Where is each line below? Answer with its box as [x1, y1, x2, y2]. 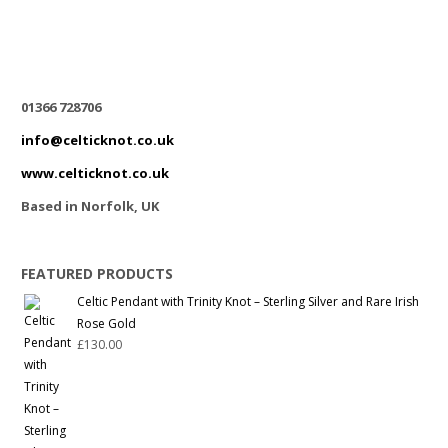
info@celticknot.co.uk [21, 130, 175, 149]
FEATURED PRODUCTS [21, 263, 174, 283]
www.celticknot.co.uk [21, 163, 170, 182]
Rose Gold [77, 315, 137, 333]
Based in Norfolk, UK [21, 196, 160, 215]
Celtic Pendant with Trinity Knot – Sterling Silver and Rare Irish [77, 293, 420, 311]
